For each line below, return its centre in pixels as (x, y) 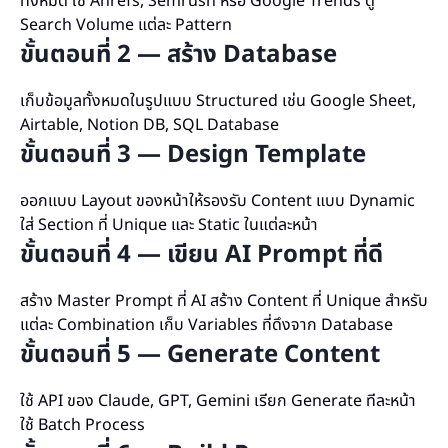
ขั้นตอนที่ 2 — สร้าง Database (178, 55)
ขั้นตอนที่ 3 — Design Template (193, 155)
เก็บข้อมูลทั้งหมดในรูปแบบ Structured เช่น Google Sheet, (218, 101)
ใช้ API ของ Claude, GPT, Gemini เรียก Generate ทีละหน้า (218, 401)
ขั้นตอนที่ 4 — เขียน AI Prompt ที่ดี (201, 255)
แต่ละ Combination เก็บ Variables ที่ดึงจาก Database (206, 325)
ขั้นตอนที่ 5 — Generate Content (200, 355)
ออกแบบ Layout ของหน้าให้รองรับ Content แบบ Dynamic (217, 201)
